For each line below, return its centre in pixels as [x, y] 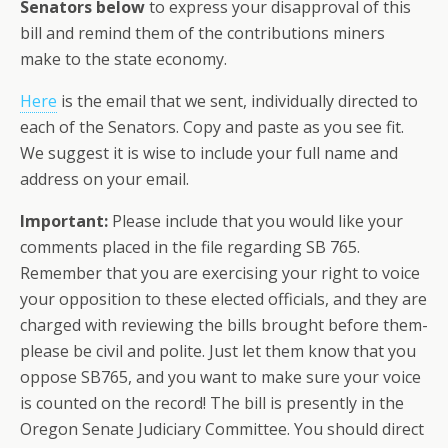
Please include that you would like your [255, 221]
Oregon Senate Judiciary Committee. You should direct [222, 429]
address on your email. [104, 179]
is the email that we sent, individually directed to [237, 101]
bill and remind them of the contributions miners [202, 33]
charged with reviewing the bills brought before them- [224, 325]
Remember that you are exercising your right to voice [220, 273]
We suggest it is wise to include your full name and [209, 153]
